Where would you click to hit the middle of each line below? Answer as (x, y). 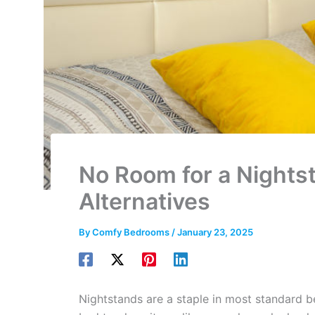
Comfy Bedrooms (132, 232)
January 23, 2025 (215, 232)
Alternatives (144, 201)
